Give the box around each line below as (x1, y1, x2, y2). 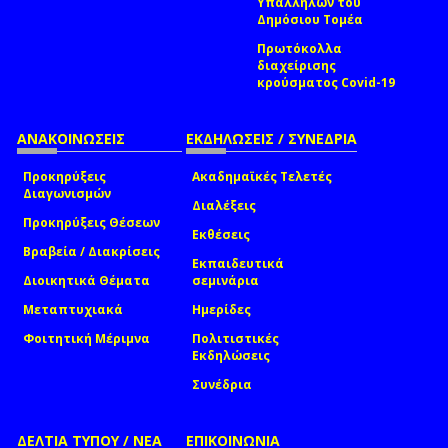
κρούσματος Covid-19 (257, 73, 395, 91)
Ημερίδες (192, 300, 251, 318)
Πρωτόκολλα (257, 39, 342, 57)
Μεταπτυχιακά (23, 300, 123, 318)
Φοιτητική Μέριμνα (23, 329, 150, 347)
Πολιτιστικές (192, 329, 279, 347)
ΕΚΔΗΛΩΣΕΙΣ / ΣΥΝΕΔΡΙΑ (186, 128, 357, 148)
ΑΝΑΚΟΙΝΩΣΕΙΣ (17, 128, 125, 148)
